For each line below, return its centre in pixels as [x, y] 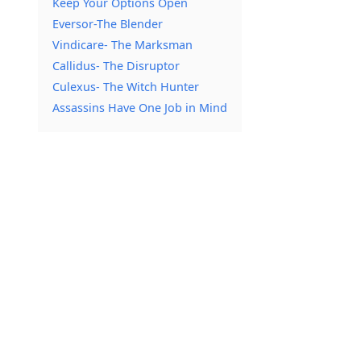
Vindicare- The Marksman [122, 45]
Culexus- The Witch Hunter [126, 87]
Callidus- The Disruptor [116, 66]
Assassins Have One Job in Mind [140, 108]
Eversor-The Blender [108, 24]
